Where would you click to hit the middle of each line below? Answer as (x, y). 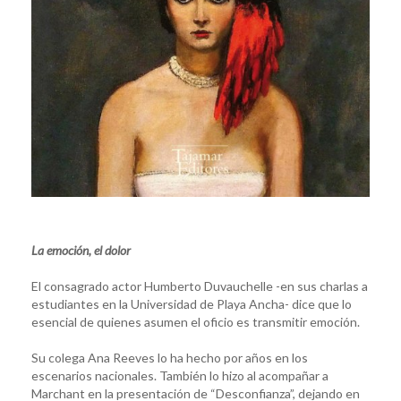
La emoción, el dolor (81, 250)
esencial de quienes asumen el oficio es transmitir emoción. (196, 321)
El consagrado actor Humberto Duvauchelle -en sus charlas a (200, 286)
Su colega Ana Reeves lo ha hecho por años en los (170, 357)
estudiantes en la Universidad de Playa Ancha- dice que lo (192, 303)
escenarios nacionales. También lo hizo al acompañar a (180, 375)
